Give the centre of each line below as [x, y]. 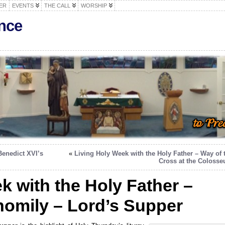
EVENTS [23, 6]
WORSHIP [94, 6]
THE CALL [57, 6]
